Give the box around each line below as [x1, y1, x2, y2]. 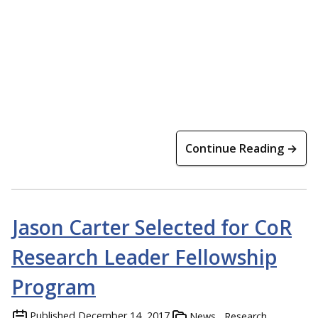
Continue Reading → [185, 141, 297, 157]
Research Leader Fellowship [11, 243, 277, 271]
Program [11, 273, 96, 301]
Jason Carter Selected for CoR [13, 214, 292, 241]
